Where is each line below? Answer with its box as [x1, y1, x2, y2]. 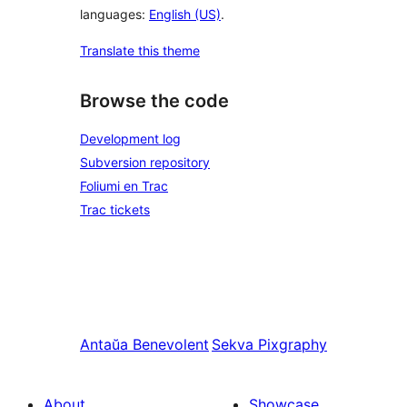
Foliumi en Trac [80, 178, 168, 194]
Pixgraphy [258, 335, 327, 353]
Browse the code [80, 90, 229, 113]
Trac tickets [80, 202, 150, 217]
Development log [80, 131, 181, 146]
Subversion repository [80, 154, 210, 170]
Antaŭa [80, 335, 128, 353]
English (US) [149, 6, 221, 23]
